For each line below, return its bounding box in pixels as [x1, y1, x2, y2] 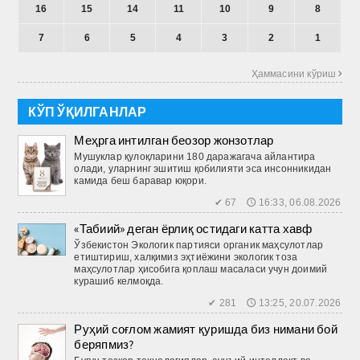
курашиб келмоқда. [74, 275, 164, 287]
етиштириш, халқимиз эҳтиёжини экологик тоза [74, 251, 298, 263]
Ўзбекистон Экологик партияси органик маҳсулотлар [74, 239, 324, 251]
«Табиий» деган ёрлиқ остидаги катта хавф [74, 220, 313, 236]
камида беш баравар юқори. [74, 174, 207, 186]
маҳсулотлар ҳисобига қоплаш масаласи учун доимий [74, 263, 328, 275]
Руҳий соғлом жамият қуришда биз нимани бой [74, 321, 337, 337]
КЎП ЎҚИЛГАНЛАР [28, 103, 147, 120]
